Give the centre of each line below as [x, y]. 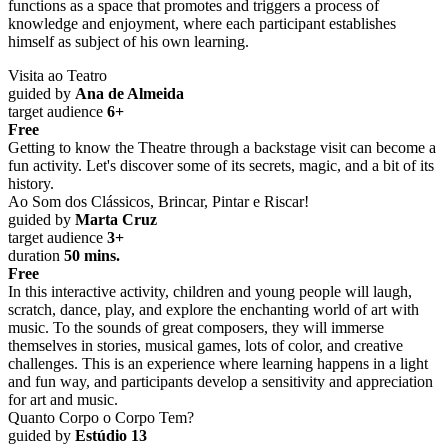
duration [36, 255]
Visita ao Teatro [57, 75]
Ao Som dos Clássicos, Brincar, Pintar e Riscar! [158, 201]
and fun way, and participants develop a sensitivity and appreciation [220, 381]
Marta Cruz [116, 219]
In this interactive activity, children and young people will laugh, [210, 291]
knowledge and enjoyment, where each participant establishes [202, 23]
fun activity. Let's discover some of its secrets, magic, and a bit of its [221, 165]
